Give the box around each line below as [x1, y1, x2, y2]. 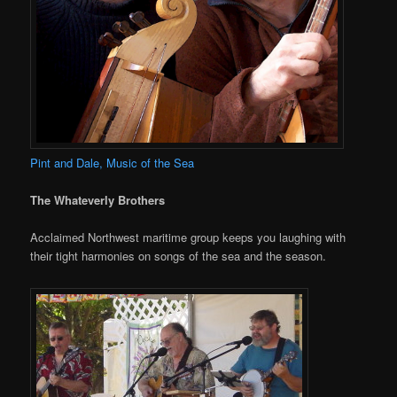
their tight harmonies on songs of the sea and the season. [30, 246, 327, 264]
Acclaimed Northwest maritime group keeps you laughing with [30, 228, 346, 245]
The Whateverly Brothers [30, 191, 166, 208]
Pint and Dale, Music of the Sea [30, 153, 195, 171]
